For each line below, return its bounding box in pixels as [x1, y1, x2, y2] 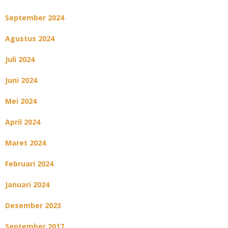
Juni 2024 [5, 75, 37, 85]
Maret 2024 [5, 138, 46, 148]
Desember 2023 [5, 201, 61, 211]
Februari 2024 [5, 159, 53, 169]
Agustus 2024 [5, 34, 54, 44]
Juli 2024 [5, 54, 35, 65]
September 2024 [5, 13, 64, 23]
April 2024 [5, 117, 40, 127]
